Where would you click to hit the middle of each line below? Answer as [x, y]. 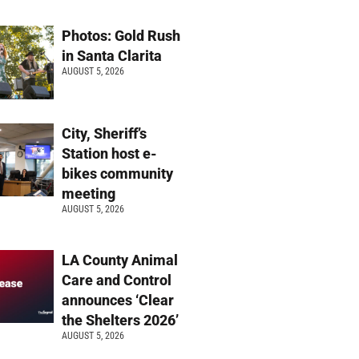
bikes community [118, 173]
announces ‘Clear [118, 300]
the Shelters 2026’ [122, 320]
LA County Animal [120, 260]
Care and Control [117, 280]
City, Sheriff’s [105, 133]
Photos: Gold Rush [121, 36]
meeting [91, 193]
